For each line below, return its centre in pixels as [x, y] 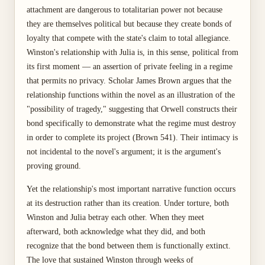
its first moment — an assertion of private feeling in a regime [130, 67]
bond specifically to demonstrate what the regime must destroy [131, 123]
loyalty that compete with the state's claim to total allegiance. [129, 38]
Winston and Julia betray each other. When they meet [115, 217]
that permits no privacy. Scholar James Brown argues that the [129, 81]
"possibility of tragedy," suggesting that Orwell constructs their [132, 109]
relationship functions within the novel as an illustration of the [131, 95]
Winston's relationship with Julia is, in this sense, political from [132, 52]
